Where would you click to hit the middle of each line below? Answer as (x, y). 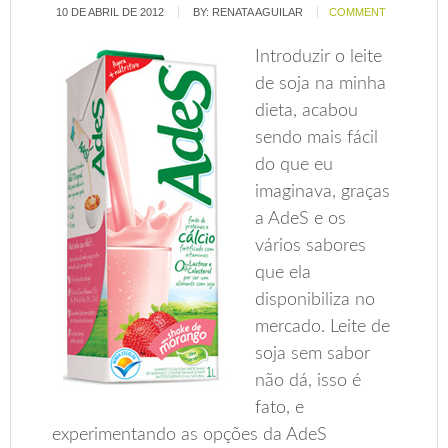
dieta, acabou (307, 111)
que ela (283, 273)
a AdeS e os (301, 219)
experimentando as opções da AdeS (190, 435)
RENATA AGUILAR (258, 12)
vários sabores (311, 246)
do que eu (294, 165)
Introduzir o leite (319, 57)
